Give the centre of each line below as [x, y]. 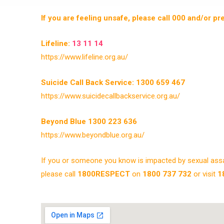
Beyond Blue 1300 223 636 [89, 121]
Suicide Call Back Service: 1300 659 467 [113, 82]
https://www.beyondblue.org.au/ [93, 135]
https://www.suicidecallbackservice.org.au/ [110, 96]
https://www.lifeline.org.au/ [84, 57]
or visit [204, 174]
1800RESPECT [104, 174]
